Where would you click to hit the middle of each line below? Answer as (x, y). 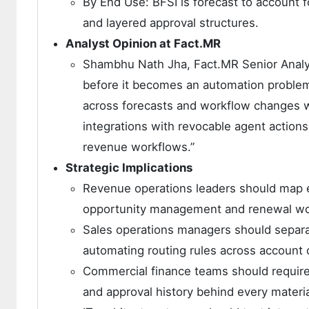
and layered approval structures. (171, 23)
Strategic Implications (129, 168)
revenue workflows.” (139, 147)
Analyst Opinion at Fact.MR (143, 44)
